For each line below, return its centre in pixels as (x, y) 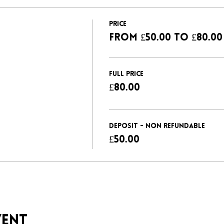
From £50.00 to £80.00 (165, 38)
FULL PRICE (126, 74)
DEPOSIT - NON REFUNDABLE (157, 126)
